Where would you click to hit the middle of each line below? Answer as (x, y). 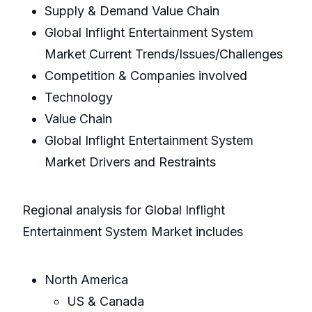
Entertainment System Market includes (133, 232)
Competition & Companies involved (146, 76)
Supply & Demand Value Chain (132, 11)
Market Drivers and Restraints (130, 162)
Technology (79, 97)
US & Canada (106, 302)
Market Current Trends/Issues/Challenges (164, 54)
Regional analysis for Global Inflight (124, 210)
